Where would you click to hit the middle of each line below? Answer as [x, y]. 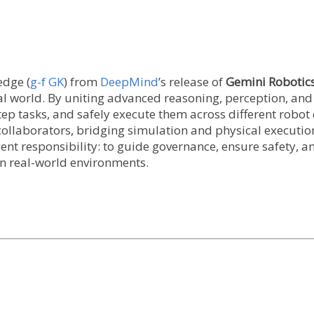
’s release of [192, 81]
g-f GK [47, 81]
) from [82, 81]
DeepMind [129, 81]
